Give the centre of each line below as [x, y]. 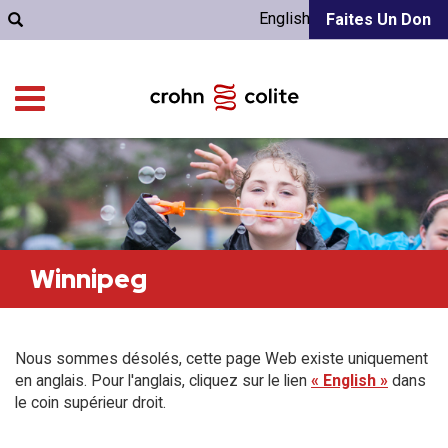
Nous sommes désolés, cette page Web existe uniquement [221, 358]
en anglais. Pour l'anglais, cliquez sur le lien [163, 380]
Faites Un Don [378, 19]
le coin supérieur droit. [90, 402]
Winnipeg [88, 279]
